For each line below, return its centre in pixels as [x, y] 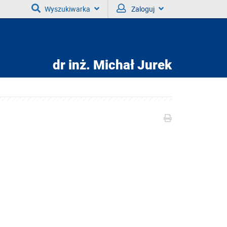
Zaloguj [143, 9]
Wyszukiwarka [67, 9]
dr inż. [71, 65]
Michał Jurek [131, 65]
